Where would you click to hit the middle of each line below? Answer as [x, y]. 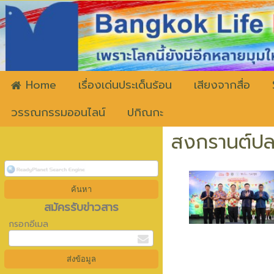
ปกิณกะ [145, 113]
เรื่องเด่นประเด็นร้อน [125, 85]
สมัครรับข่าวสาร [81, 207]
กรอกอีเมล [28, 224]
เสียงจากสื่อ [222, 85]
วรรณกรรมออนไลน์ [58, 113]
